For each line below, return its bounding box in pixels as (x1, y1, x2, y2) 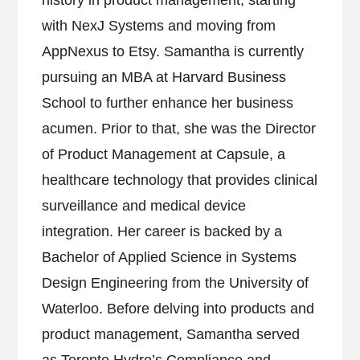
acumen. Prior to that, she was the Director (42, 121, 317, 137)
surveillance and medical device (42, 198, 247, 214)
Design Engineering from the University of (42, 275, 309, 291)
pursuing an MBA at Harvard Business (42, 69, 287, 85)
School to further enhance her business (42, 95, 294, 111)
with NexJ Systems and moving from (42, 18, 276, 34)
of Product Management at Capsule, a (42, 146, 286, 162)
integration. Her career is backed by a (42, 223, 283, 239)
